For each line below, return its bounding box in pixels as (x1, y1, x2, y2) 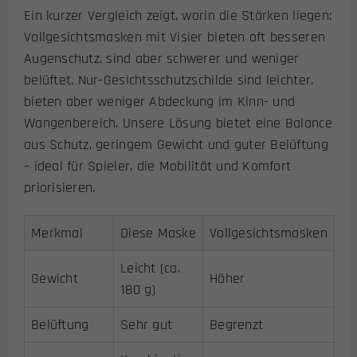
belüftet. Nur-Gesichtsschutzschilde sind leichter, (24, 70, 314, 89)
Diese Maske (120, 224, 196, 242)
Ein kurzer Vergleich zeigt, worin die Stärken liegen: (24, 6, 332, 25)
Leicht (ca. (120, 259, 180, 277)
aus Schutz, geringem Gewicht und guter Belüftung (24, 135, 328, 154)
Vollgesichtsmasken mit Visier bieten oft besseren (24, 27, 326, 46)
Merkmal (31, 224, 83, 242)
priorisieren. (24, 178, 96, 197)
